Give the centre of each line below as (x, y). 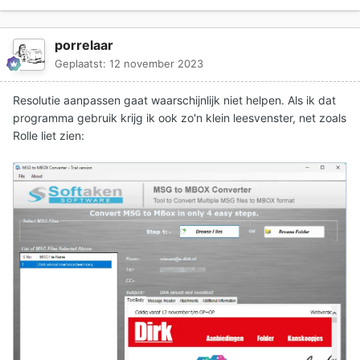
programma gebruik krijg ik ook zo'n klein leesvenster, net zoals (180, 118)
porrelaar (84, 45)
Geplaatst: (82, 63)
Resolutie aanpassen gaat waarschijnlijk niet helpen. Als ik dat (174, 100)
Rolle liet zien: (49, 135)
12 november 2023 (156, 63)
